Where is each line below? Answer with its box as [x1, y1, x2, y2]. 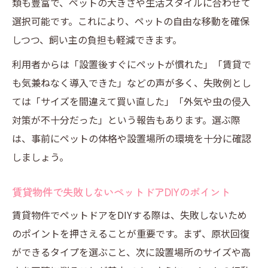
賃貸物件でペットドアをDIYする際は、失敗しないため [12, 208, 247, 222]
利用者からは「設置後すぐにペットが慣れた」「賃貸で [12, 57, 251, 71]
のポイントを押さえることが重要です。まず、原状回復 [12, 226, 249, 240]
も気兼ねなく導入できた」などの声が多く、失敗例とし [12, 75, 251, 90]
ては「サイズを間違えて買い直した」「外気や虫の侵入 [12, 94, 251, 108]
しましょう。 [12, 150, 69, 164]
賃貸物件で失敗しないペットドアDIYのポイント [12, 184, 230, 199]
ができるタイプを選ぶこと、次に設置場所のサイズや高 [12, 245, 251, 259]
